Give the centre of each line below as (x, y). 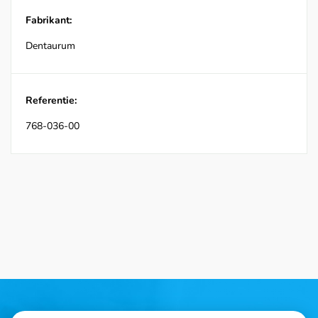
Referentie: (51, 101)
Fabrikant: (49, 21)
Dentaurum (50, 46)
